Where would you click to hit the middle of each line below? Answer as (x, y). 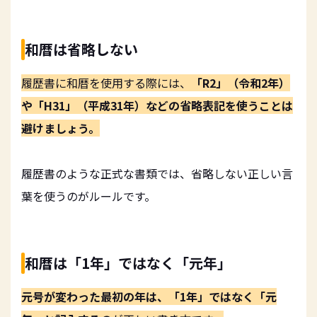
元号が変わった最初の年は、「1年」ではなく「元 (149, 296)
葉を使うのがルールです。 (88, 196)
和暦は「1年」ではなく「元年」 (128, 263)
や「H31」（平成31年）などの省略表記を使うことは (157, 105)
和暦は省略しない (81, 49)
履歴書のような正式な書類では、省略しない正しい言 (157, 173)
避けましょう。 (60, 128)
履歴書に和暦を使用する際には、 (106, 82)
